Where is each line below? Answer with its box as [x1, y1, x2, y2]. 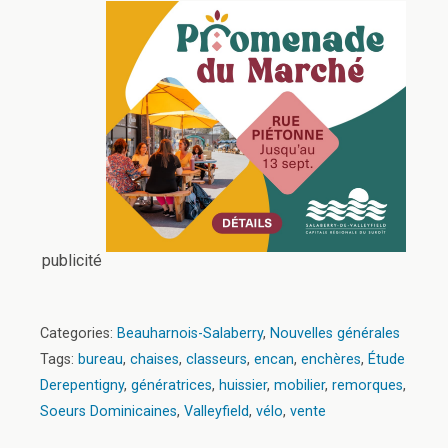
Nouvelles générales [270, 324, 400, 342]
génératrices [131, 376, 212, 394]
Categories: [40, 324, 117, 342]
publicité [42, 251, 102, 271]
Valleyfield [184, 402, 249, 420]
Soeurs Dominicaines [40, 402, 177, 420]
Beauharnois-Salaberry [117, 324, 263, 342]
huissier [219, 376, 267, 394]
